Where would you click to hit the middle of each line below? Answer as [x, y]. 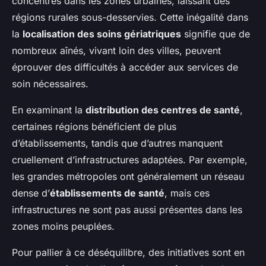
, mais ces [187, 193]
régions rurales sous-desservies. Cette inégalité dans [130, 18]
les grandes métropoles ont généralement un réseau [128, 177]
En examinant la [49, 110]
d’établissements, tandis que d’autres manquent [117, 143]
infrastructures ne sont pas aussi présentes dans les [127, 210]
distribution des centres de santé [163, 110]
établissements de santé [107, 193]
